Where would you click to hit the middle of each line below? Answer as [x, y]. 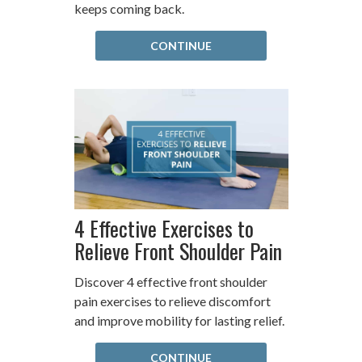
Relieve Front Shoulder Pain [178, 251]
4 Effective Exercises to [164, 229]
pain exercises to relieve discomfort [172, 301]
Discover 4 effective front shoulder [170, 282]
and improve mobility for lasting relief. [179, 321]
